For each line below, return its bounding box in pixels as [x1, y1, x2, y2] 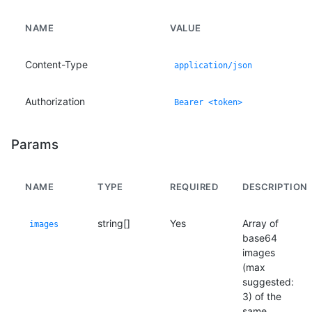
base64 [242, 232, 277, 244]
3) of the [242, 290, 281, 302]
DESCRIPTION [242, 181, 308, 192]
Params [11, 136, 58, 153]
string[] [97, 217, 130, 229]
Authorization [25, 95, 85, 107]
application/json [174, 61, 252, 70]
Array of [242, 217, 279, 229]
